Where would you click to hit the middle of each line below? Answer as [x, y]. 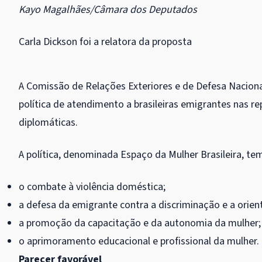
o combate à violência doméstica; [92, 187]
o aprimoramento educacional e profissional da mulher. [139, 241]
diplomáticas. [48, 122]
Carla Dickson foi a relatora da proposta [105, 42]
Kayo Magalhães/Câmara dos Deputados [108, 9]
